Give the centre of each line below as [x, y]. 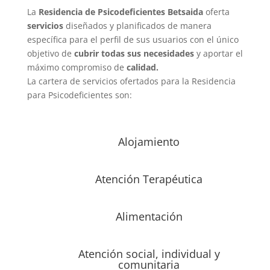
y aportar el [218, 53]
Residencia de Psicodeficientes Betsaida [121, 12]
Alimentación [149, 216]
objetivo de [50, 53]
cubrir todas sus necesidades [134, 53]
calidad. [142, 67]
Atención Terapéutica [149, 179]
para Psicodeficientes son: [79, 95]
